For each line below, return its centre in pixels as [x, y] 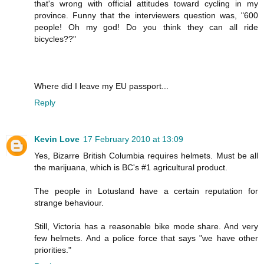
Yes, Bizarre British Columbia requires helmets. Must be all [146, 155]
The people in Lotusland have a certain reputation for [146, 191]
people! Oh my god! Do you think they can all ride [146, 27]
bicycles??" [55, 39]
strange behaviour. [69, 202]
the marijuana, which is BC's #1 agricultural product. [131, 167]
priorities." [53, 250]
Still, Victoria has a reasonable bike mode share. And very [146, 226]
